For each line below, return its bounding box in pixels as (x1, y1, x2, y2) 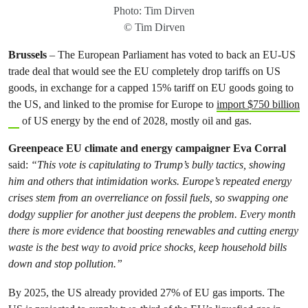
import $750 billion (217, 98, 300, 111)
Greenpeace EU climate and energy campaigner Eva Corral (8, 142, 286, 155)
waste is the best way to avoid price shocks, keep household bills (8, 241, 287, 254)
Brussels (8, 48, 47, 61)
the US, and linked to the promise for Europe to (8, 98, 217, 111)
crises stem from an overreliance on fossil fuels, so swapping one (8, 191, 288, 204)
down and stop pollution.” (8, 257, 122, 270)
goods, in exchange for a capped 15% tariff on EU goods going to (8, 81, 294, 94)
